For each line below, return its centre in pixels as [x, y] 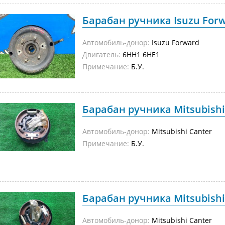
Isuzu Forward [175, 42]
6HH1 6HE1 [140, 54]
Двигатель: [101, 54]
